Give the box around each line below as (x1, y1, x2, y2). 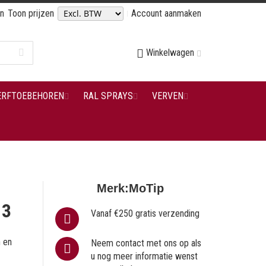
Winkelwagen (146, 47, 194, 58)
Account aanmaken (131, 8, 201, 19)
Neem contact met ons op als (91, 237, 202, 249)
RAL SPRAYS (83, 90, 133, 102)
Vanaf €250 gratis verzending (91, 208, 200, 219)
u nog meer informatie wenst (91, 251, 198, 262)
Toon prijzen (8, 8, 54, 19)
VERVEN (151, 90, 183, 102)
